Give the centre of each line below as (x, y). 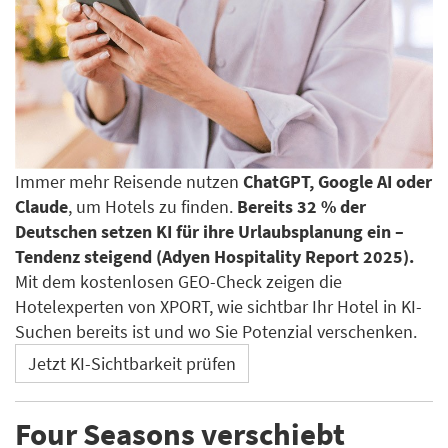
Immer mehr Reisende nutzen (129, 181)
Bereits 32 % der (301, 206)
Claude (41, 206)
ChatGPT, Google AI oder (337, 181)
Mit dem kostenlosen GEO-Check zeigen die (178, 281)
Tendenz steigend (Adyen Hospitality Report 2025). (214, 256)
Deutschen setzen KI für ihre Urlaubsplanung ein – (209, 231)
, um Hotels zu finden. (152, 206)
